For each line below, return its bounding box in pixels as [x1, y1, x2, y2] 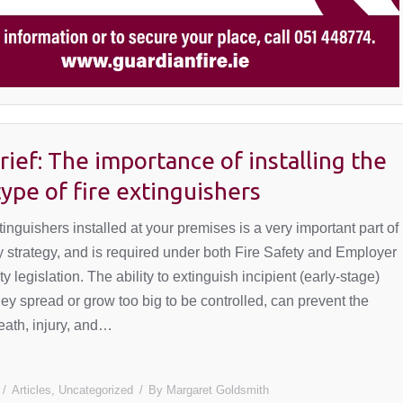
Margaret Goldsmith [166, 382, 269, 397]
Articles [11, 382, 51, 397]
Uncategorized [58, 382, 133, 397]
